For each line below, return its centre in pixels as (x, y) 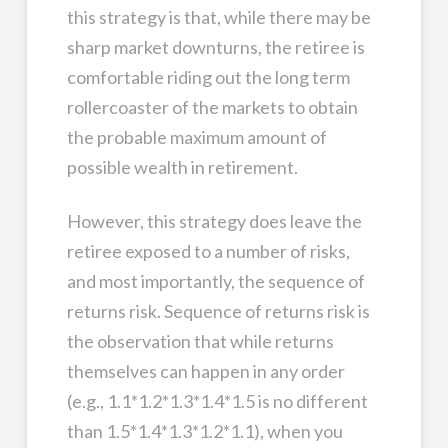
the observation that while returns (200, 340)
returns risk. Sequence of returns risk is (218, 310)
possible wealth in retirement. (182, 166)
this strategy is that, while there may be (218, 16)
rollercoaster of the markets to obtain (212, 106)
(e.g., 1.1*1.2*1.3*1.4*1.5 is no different (217, 400)
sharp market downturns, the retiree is (215, 46)
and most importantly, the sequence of (215, 280)
